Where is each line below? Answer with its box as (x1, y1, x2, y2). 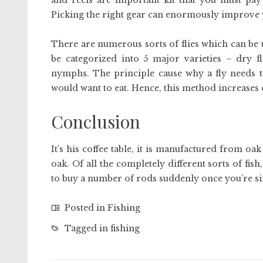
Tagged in (62, 223, 110, 234)
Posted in (62, 203, 107, 213)
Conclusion (51, 110, 140, 133)
